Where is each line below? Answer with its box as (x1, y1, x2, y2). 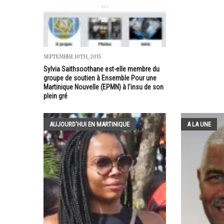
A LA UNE (186, 120, 211, 128)
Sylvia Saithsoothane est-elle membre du (43, 65, 159, 73)
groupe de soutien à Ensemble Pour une (43, 74, 156, 82)
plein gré (43, 92, 67, 100)
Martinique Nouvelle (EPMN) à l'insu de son (43, 83, 163, 91)
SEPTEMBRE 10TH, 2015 (43, 53, 101, 60)
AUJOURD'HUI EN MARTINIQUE (49, 120, 129, 128)
